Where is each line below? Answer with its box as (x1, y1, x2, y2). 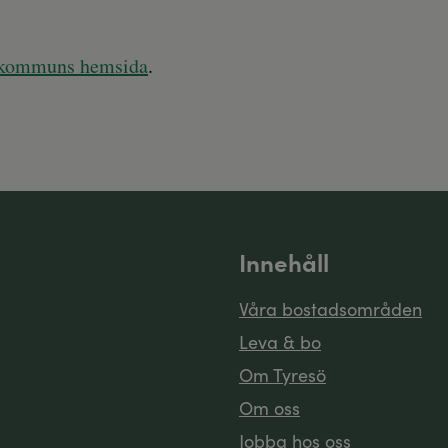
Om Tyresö (239, 362, 326, 388)
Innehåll (239, 245, 329, 279)
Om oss (239, 395, 300, 421)
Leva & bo (239, 329, 321, 355)
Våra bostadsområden (239, 296, 422, 322)
